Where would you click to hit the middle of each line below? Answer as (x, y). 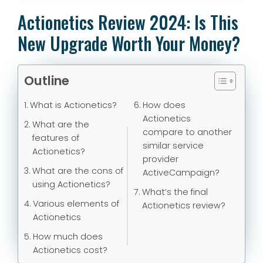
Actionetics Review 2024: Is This (128, 22)
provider (160, 159)
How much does (68, 237)
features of (55, 138)
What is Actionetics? (73, 105)
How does (164, 105)
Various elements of (76, 204)
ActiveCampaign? (181, 173)
